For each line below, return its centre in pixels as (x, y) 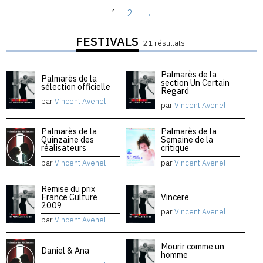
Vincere (175, 197)
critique (175, 148)
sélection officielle (76, 86)
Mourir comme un (193, 247)
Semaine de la (187, 140)
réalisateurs (64, 148)
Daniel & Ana (65, 251)
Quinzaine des (68, 140)
